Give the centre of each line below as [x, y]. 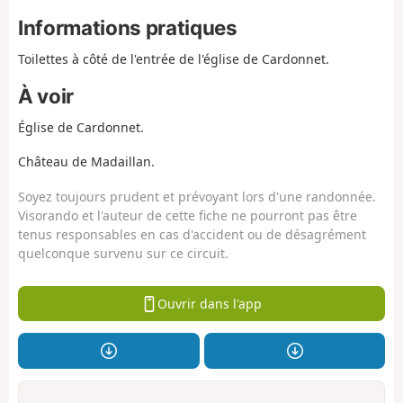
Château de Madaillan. [86, 162]
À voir [46, 95]
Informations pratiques [128, 28]
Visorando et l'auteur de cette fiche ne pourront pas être [188, 215]
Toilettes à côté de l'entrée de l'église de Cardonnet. [174, 59]
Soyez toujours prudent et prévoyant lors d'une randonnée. [197, 196]
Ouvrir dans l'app [209, 303]
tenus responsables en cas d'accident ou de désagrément [192, 234]
